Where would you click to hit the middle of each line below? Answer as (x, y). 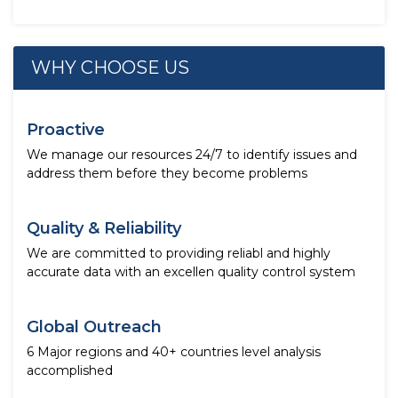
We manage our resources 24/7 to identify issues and (192, 155)
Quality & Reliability (104, 228)
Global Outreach (94, 327)
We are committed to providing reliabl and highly (179, 253)
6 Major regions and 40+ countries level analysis (174, 352)
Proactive (66, 130)
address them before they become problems (167, 173)
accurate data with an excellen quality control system (191, 272)
